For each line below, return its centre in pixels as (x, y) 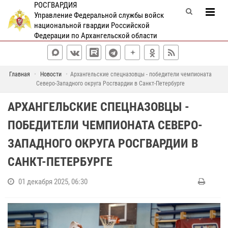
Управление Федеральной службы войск (99, 15)
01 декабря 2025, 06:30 (53, 182)
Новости (51, 74)
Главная (19, 74)
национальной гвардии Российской (92, 25)
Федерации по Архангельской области (95, 36)
